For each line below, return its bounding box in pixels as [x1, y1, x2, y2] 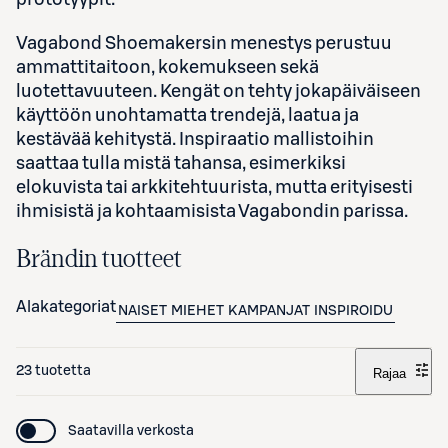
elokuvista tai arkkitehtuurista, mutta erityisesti [16, 177, 413, 196]
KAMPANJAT [228, 303, 310, 318]
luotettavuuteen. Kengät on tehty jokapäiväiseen [16, 81, 421, 100]
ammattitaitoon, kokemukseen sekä [16, 57, 319, 76]
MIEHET [171, 303, 224, 318]
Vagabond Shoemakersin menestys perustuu [16, 33, 392, 52]
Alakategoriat [16, 298, 116, 315]
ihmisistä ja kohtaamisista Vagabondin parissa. [16, 201, 408, 220]
